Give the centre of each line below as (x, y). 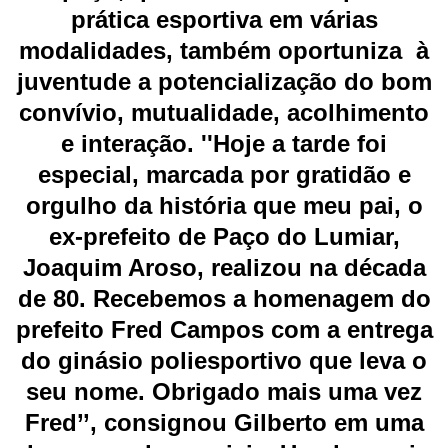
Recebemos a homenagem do (261, 299)
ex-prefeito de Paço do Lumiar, (224, 237)
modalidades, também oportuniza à (224, 51)
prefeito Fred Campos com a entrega (224, 330)
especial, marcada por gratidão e (224, 175)
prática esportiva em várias (224, 20)
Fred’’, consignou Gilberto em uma (224, 423)
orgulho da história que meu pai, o (224, 206)
